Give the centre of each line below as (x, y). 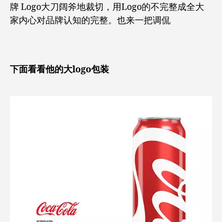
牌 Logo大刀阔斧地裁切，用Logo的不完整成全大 (107, 7)
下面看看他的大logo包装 (59, 69)
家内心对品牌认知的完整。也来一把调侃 (90, 20)
